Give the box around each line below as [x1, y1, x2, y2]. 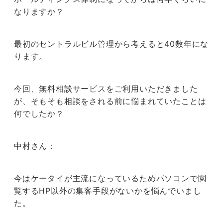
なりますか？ [14, 6, 64, 17]
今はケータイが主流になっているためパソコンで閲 [14, 173, 207, 184]
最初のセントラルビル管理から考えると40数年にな [14, 39, 209, 49]
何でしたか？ [14, 109, 64, 119]
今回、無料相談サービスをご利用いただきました [14, 84, 198, 94]
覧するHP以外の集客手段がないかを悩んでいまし [14, 186, 202, 196]
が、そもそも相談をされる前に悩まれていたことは [14, 96, 207, 107]
